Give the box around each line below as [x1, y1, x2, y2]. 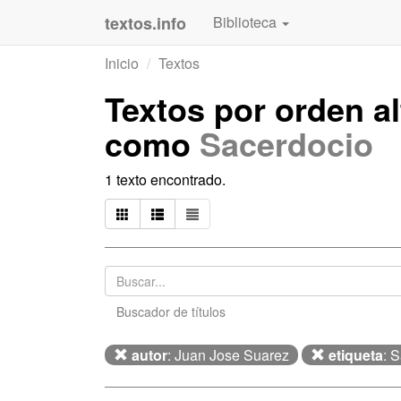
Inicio [105, 53, 139, 73]
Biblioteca [213, 12, 280, 32]
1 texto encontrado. [105, 169, 226, 190]
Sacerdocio [200, 120, 373, 166]
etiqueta [328, 345, 383, 365]
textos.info [105, 12, 186, 35]
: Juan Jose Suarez [167, 345, 289, 365]
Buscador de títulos [116, 303, 226, 320]
